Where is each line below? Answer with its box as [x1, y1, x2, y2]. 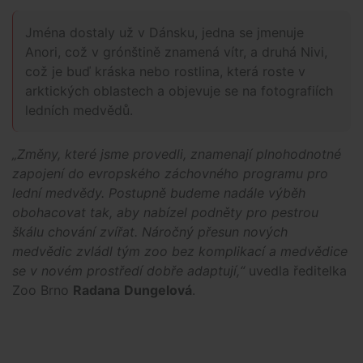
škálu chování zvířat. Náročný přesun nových [12, 224, 288, 241]
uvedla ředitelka [249, 263, 347, 280]
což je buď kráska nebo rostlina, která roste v [25, 63, 305, 80]
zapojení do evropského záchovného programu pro [12, 165, 328, 182]
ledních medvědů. [25, 102, 133, 119]
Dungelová [124, 282, 192, 299]
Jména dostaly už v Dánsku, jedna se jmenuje [25, 24, 304, 41]
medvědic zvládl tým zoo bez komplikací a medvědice [12, 243, 348, 260]
